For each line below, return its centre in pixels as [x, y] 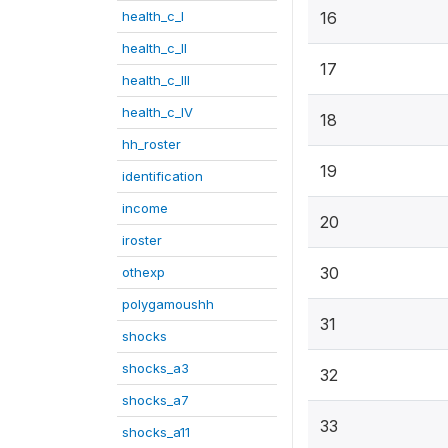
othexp [143, 272]
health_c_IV [157, 112]
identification [162, 176]
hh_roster [151, 144]
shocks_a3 [155, 368]
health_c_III [156, 80]
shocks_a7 [155, 400]
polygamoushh [168, 304]
